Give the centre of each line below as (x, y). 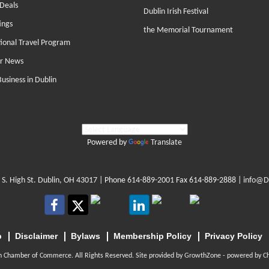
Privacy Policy (233, 236)
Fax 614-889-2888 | (209, 181)
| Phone (112, 181)
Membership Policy (152, 236)
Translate (166, 143)
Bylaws (85, 236)
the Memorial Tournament (188, 31)
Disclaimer (36, 236)
